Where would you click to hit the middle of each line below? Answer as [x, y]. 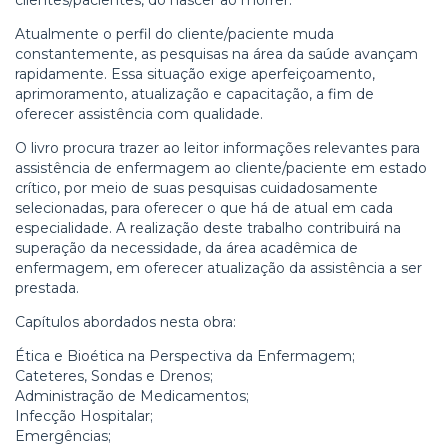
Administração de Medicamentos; [132, 395]
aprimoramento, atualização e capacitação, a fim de [194, 93]
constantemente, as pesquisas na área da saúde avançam [216, 53]
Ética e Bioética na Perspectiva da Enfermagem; [185, 355]
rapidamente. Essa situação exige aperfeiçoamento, [195, 73]
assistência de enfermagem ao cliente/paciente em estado [221, 167]
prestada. [47, 287]
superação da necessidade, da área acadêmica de [186, 247]
